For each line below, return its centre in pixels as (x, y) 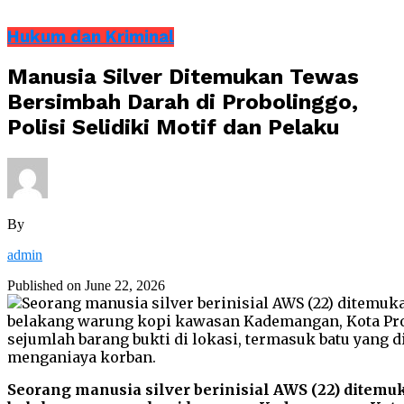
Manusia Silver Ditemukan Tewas (183, 77)
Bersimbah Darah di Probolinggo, (183, 102)
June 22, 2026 (125, 286)
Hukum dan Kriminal (91, 37)
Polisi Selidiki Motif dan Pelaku (173, 128)
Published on (44, 286)
